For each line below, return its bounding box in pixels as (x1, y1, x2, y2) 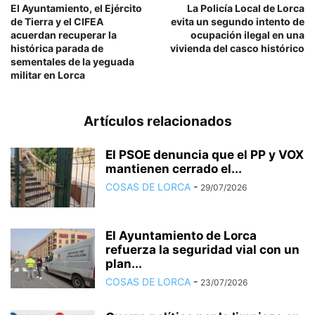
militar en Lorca (11, 69, 85, 81)
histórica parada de (11, 42, 103, 54)
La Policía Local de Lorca (187, 2, 304, 14)
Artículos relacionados (83, 113, 232, 129)
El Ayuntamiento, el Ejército (11, 2, 142, 14)
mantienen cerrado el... (105, 162, 242, 176)
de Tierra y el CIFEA (11, 15, 103, 27)
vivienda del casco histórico (170, 42, 304, 54)
